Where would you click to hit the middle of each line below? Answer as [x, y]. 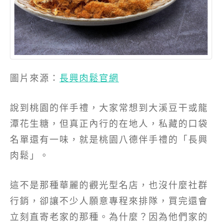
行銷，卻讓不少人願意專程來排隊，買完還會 [109, 201]
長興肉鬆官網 [89, 78]
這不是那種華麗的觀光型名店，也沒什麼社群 [109, 185]
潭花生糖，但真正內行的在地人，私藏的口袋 [109, 124]
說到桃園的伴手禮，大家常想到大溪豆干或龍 [109, 108]
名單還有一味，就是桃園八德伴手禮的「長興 [109, 139]
